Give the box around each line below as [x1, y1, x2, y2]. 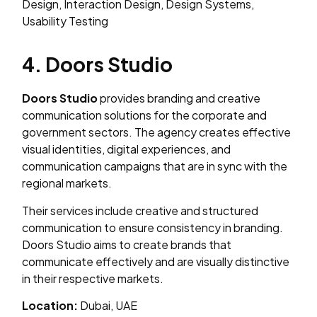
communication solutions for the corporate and [22, 108, 267, 123]
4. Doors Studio [22, 52, 173, 77]
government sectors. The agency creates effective [22, 125, 292, 140]
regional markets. [22, 175, 113, 191]
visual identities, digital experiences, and [22, 142, 231, 157]
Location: [22, 298, 79, 313]
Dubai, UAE [78, 298, 138, 313]
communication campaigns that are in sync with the [22, 158, 288, 174]
